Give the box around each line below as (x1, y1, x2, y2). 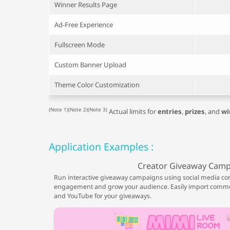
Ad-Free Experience (54, 20, 113, 29)
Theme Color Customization (54, 80, 140, 89)
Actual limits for (107, 106, 158, 116)
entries (157, 106, 182, 116)
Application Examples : (48, 139, 154, 154)
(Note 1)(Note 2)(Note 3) (48, 106, 107, 113)
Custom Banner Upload (54, 60, 126, 69)
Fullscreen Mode (54, 40, 105, 49)
